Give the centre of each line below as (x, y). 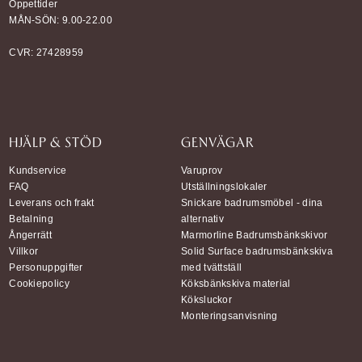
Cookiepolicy (39, 284)
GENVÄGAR (218, 142)
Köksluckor (206, 300)
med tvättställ (212, 268)
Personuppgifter (46, 268)
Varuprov (202, 171)
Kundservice (38, 171)
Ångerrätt (30, 236)
